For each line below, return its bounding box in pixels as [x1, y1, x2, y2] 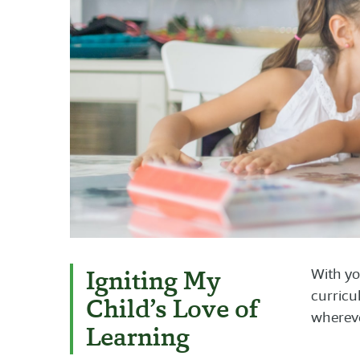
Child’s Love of [86, 292, 258, 326]
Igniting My [86, 264, 221, 298]
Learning [86, 320, 190, 354]
